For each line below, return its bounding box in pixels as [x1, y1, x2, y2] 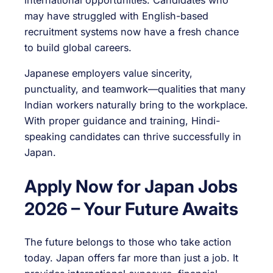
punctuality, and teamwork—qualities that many [24, 83, 246, 96]
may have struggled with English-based [24, 9, 208, 22]
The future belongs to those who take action [24, 236, 232, 249]
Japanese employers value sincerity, [24, 67, 193, 80]
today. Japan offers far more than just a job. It [24, 252, 238, 264]
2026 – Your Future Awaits [24, 197, 238, 219]
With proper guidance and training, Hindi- [24, 115, 220, 127]
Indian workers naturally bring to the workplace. [24, 99, 248, 112]
